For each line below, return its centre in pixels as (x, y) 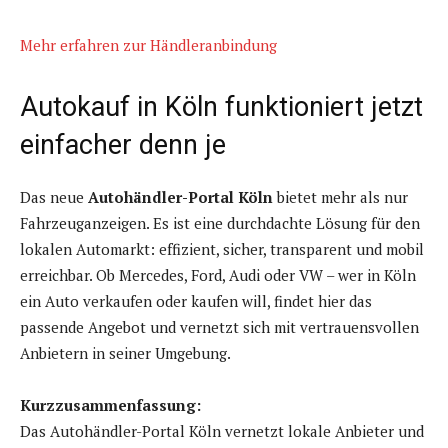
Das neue (52, 197)
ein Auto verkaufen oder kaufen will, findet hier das (196, 301)
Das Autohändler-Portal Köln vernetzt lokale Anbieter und (222, 431)
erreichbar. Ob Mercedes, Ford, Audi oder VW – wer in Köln (218, 275)
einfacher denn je (123, 145)
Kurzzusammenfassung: (110, 405)
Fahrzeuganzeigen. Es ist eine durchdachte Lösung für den (220, 223)
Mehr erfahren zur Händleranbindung (148, 45)
